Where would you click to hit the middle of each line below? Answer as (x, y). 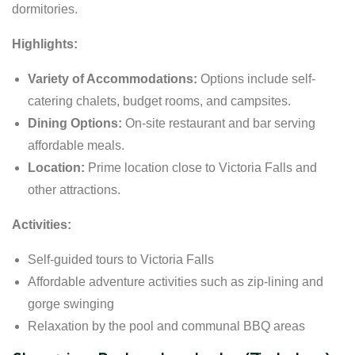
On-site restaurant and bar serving (219, 123)
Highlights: (45, 44)
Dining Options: (75, 123)
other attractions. (74, 189)
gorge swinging (71, 303)
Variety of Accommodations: (113, 78)
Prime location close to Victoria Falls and (201, 167)
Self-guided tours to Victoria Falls (121, 259)
